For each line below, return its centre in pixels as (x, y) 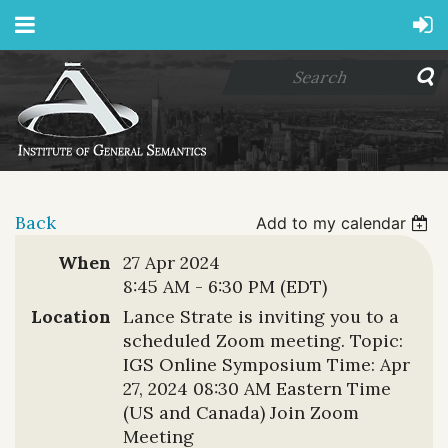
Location (71, 316)
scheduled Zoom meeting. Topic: (263, 340)
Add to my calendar (331, 223)
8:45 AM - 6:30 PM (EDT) (225, 286)
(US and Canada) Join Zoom (241, 412)
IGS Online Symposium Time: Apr (266, 364)
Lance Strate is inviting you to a (261, 316)
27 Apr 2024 (171, 262)
